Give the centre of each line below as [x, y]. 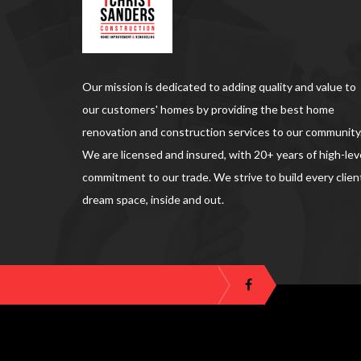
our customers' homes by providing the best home [208, 110]
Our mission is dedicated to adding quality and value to [219, 87]
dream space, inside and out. [153, 200]
